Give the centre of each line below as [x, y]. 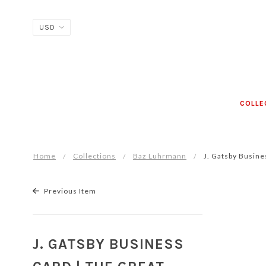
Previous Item [69, 191]
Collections [94, 156]
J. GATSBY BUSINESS [108, 244]
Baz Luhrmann [160, 156]
